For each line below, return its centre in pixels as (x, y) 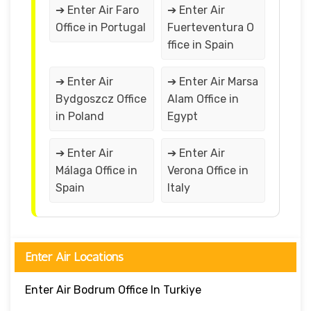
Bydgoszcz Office (101, 99)
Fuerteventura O (210, 27)
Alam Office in (203, 99)
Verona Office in (208, 170)
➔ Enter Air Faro (97, 10)
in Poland (80, 116)
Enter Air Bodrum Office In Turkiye (113, 289)
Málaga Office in (96, 170)
